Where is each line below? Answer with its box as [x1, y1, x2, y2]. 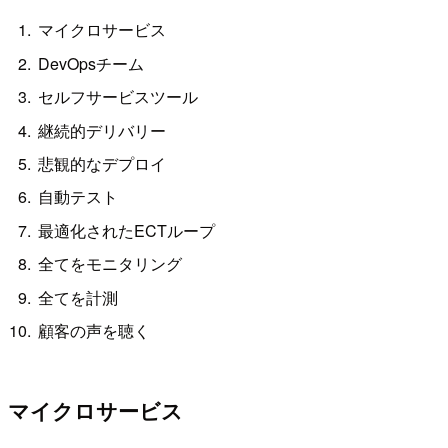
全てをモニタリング [38, 252, 183, 276]
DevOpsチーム [38, 51, 145, 75]
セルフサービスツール [38, 85, 199, 109]
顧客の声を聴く [38, 318, 151, 342]
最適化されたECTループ [38, 218, 216, 242]
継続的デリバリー [38, 118, 167, 142]
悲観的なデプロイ [38, 152, 167, 175]
